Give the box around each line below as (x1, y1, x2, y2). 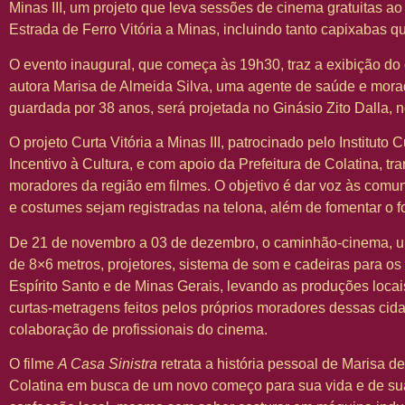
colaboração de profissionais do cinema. (9, 321, 268, 337)
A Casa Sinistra (58, 356, 157, 372)
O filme (9, 356, 58, 372)
